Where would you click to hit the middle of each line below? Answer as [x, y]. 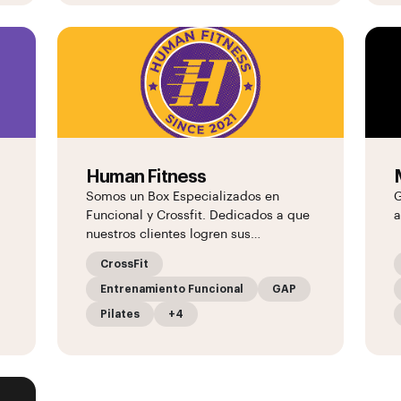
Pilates [120, 314]
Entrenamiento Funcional [172, 289]
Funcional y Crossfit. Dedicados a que [198, 216]
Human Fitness [146, 177]
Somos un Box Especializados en [183, 197]
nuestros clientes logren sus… [173, 235]
